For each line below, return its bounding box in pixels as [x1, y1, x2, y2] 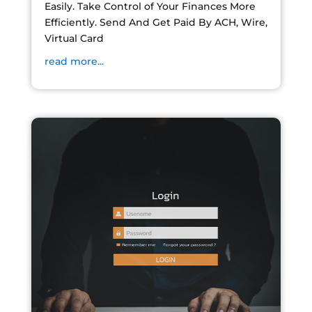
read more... [44, 54, 104, 68]
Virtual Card [44, 31, 104, 45]
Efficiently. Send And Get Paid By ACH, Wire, [44, 15, 267, 29]
